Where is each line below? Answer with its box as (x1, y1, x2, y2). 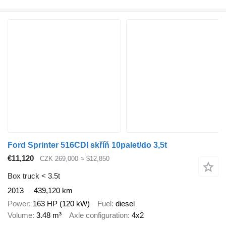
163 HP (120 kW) (33, 199, 90, 208)
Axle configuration (69, 211, 128, 220)
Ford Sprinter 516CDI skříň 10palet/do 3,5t (8, 141, 167, 150)
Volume (8, 211, 32, 220)
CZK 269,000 (40, 155, 78, 163)
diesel (116, 199, 135, 208)
